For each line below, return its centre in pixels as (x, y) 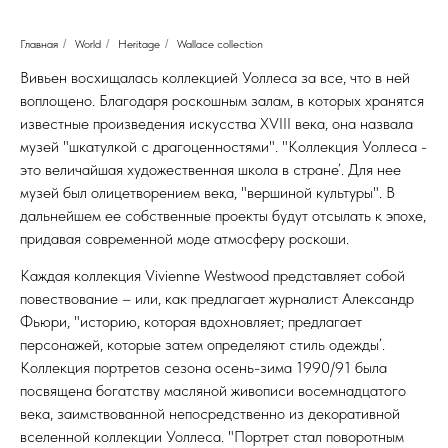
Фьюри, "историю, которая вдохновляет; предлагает (191, 321)
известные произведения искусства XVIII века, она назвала (216, 123)
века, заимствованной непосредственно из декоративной (210, 413)
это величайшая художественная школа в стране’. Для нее (210, 169)
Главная (39, 44)
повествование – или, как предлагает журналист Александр (217, 298)
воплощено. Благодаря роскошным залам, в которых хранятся (222, 100)
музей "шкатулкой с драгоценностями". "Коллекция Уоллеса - (223, 146)
